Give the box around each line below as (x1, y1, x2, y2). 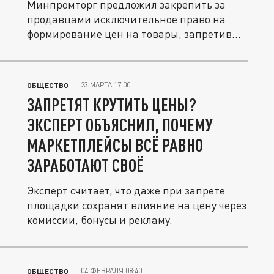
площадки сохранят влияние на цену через (27, 198, 246, 212)
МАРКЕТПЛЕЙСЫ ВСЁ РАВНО (27, 135, 203, 155)
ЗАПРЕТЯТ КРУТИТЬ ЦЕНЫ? (27, 94, 196, 115)
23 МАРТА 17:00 (81, 80, 130, 89)
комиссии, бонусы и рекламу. (27, 213, 172, 226)
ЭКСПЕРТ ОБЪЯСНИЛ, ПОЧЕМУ (27, 114, 213, 135)
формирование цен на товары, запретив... (27, 27, 241, 40)
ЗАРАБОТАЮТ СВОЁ (27, 155, 144, 176)
